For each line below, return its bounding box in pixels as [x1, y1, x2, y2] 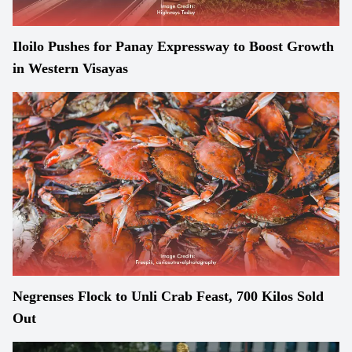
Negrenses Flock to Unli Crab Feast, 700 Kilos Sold [13, 288, 324, 304]
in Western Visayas [13, 60, 128, 76]
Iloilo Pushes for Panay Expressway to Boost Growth [13, 38, 334, 54]
